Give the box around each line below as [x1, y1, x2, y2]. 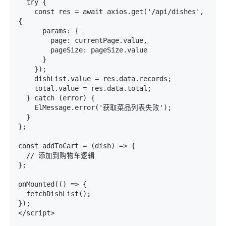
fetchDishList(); [18, 190, 26, 198]
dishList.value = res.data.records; [18, 75, 34, 83]
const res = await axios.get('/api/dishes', [18, 8, 34, 16]
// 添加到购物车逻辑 [18, 151, 26, 159]
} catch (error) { [18, 94, 26, 102]
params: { [18, 27, 42, 35]
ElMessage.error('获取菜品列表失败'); [18, 103, 34, 111]
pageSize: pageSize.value [18, 46, 50, 54]
